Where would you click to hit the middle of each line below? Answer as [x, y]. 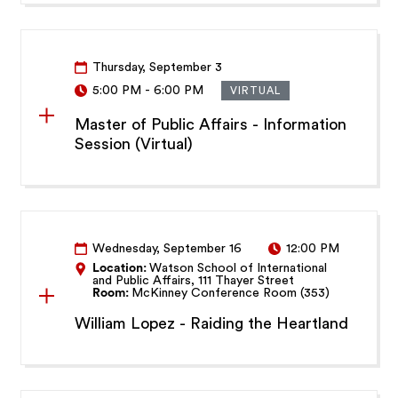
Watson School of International [239, 269]
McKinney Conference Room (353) [231, 294]
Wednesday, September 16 [167, 249]
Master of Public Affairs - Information [211, 125]
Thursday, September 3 [158, 68]
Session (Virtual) [134, 144]
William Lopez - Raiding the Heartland [212, 324]
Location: [121, 269]
